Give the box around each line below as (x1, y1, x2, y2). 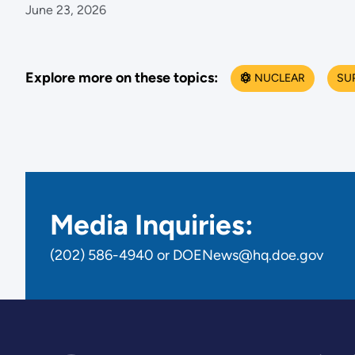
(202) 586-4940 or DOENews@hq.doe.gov (50, 246, 324, 265)
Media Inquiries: (50, 208, 254, 242)
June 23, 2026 (25, 2, 106, 18)
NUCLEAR (254, 71, 305, 85)
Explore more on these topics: (25, 69, 218, 87)
